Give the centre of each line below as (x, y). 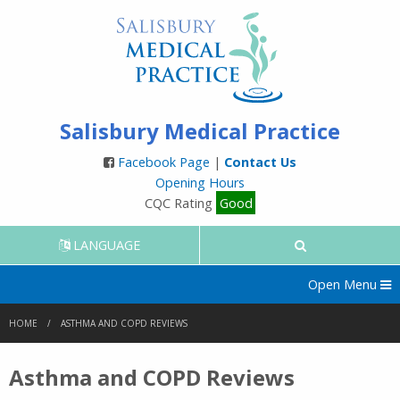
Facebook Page (166, 162)
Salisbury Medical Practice (200, 130)
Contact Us (260, 162)
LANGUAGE (105, 246)
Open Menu (342, 285)
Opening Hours (200, 182)
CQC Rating (180, 203)
